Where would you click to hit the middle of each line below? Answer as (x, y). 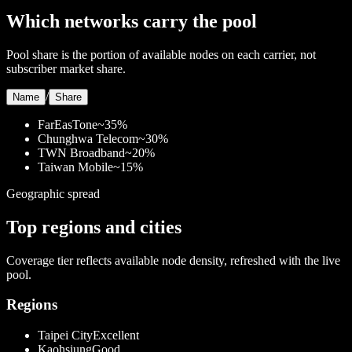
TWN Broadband (81, 152)
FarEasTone (68, 124)
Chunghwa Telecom (88, 138)
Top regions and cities (94, 227)
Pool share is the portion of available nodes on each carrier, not (161, 54)
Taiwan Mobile (75, 167)
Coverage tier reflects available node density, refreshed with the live (173, 260)
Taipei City (65, 335)
